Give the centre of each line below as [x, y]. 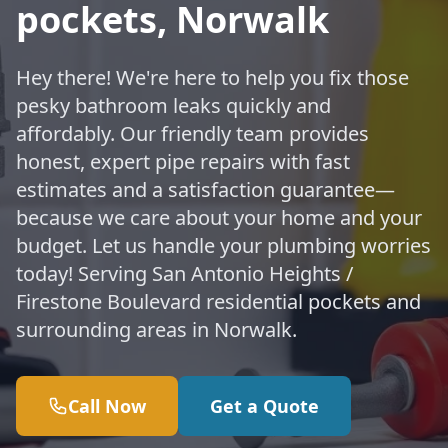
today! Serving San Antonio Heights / [184, 273]
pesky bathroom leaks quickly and [173, 105]
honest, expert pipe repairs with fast [183, 161]
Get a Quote [264, 406]
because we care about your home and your [219, 217]
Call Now [107, 406]
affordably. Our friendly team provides [192, 133]
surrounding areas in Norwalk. [156, 329]
